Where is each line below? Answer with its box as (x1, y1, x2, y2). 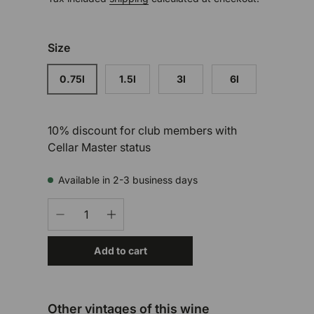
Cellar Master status (48, 140, 151, 155)
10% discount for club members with (48, 123, 237, 138)
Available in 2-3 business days (58, 174, 198, 186)
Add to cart (93, 245, 147, 257)
